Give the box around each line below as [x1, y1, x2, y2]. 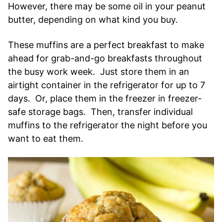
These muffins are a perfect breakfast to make [8, 39, 204, 50]
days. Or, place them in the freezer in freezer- [8, 93, 202, 104]
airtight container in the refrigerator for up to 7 [8, 79, 205, 90]
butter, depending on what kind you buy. [8, 14, 178, 25]
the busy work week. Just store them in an [8, 66, 189, 77]
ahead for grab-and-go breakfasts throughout [8, 53, 202, 63]
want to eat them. [8, 133, 83, 144]
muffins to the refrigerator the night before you [8, 119, 207, 130]
